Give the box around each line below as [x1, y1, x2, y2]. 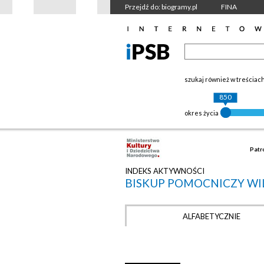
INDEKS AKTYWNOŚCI [125, 166, 204, 176]
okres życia [184, 109, 219, 117]
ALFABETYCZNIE [183, 212, 240, 221]
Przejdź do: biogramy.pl [125, 2, 197, 11]
